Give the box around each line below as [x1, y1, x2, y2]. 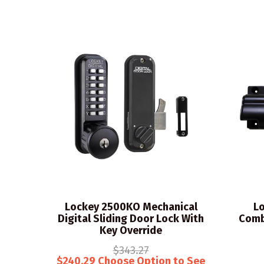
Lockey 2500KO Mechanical [64, 200, 197, 213]
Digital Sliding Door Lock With [58, 212, 204, 225]
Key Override [100, 224, 162, 237]
